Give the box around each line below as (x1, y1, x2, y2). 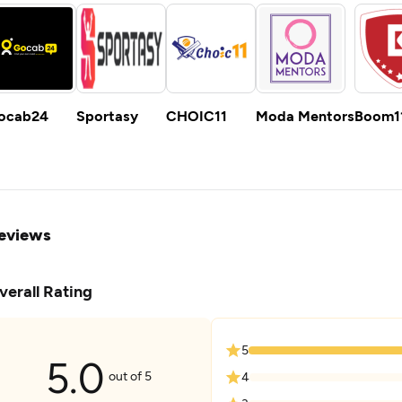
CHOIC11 (166, 107, 227, 124)
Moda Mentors (256, 107, 354, 124)
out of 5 (108, 368, 152, 383)
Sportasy (76, 107, 138, 124)
